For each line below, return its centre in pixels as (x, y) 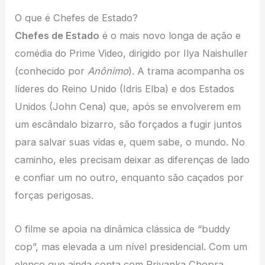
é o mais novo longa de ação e (170, 36)
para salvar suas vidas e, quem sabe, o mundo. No (130, 142)
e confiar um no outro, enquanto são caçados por (130, 178)
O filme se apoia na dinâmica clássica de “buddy (123, 229)
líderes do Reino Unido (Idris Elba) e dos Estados (125, 89)
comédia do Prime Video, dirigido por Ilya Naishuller (132, 54)
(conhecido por (51, 71)
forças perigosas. (54, 195)
